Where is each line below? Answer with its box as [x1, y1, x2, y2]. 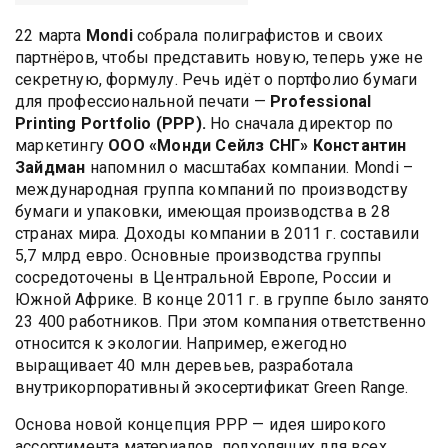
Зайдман [15, 157, 86, 177]
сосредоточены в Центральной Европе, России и [15, 267, 391, 287]
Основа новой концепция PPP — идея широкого [15, 414, 387, 434]
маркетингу [15, 135, 109, 155]
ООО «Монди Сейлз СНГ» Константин [108, 135, 407, 155]
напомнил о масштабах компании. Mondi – [85, 157, 414, 177]
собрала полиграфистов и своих [132, 25, 383, 45]
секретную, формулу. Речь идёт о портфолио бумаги [15, 69, 418, 89]
